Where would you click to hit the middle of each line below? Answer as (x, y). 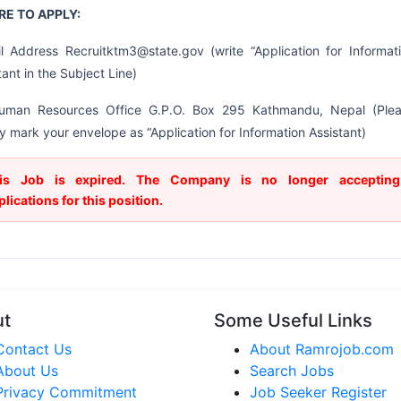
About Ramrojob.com (322, 349)
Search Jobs (292, 371)
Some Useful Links (293, 320)
